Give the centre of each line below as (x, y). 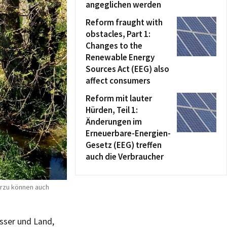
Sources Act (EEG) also (127, 69)
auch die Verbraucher (125, 157)
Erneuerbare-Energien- (128, 133)
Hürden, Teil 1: (112, 110)
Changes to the (114, 46)
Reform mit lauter (119, 98)
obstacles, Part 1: (118, 34)
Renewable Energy (120, 57)
